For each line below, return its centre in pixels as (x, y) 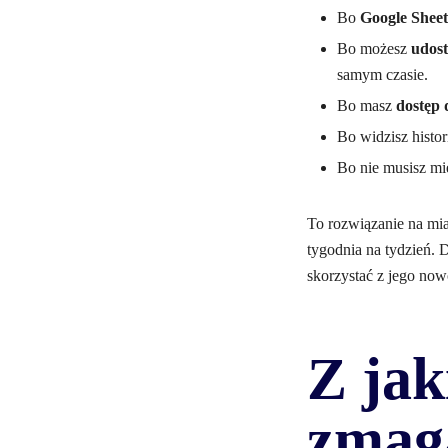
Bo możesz (374, 48)
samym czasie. (382, 74)
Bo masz (366, 105)
